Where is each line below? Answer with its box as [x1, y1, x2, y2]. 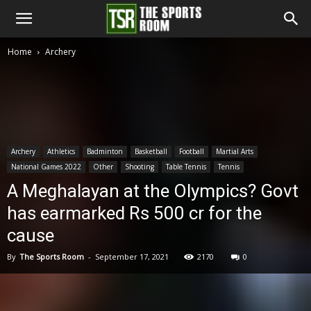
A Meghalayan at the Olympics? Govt [7, 180, 299, 201]
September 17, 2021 [95, 251, 169, 262]
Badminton [87, 146, 123, 156]
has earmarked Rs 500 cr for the [7, 203, 262, 224]
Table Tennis [166, 162, 206, 171]
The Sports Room [19, 251, 84, 262]
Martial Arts [216, 146, 253, 156]
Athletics [47, 146, 75, 156]
